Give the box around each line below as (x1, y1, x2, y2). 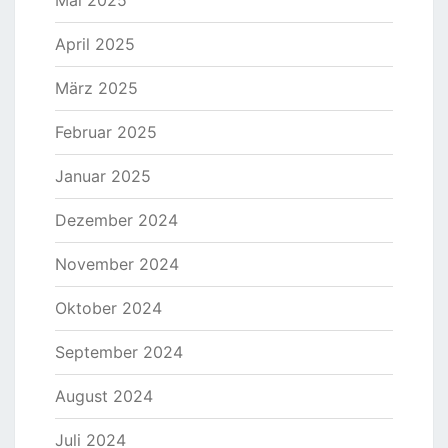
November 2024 (55, 254, 179, 275)
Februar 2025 (55, 122, 157, 143)
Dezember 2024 (55, 210, 178, 231)
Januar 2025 (55, 166, 151, 187)
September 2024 (55, 342, 183, 363)
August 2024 (55, 386, 153, 407)
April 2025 (55, 34, 135, 55)
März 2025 (55, 78, 138, 99)
